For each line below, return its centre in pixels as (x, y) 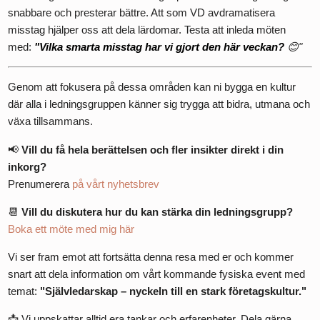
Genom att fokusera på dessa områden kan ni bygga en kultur (152, 87)
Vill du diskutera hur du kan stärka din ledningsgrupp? (157, 211)
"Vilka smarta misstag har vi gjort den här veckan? (161, 47)
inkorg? (27, 166)
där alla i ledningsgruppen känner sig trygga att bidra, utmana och (159, 104)
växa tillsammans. (51, 121)
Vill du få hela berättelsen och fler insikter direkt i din (153, 149)
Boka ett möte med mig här (71, 229)
